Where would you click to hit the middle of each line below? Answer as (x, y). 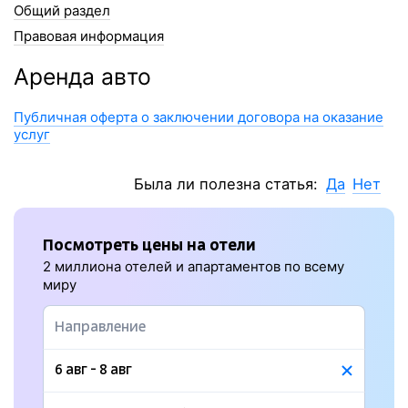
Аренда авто (82, 76)
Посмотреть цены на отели (149, 245)
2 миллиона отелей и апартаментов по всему (194, 266)
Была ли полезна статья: (228, 184)
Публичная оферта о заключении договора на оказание (199, 117)
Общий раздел (62, 10)
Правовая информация (89, 36)
